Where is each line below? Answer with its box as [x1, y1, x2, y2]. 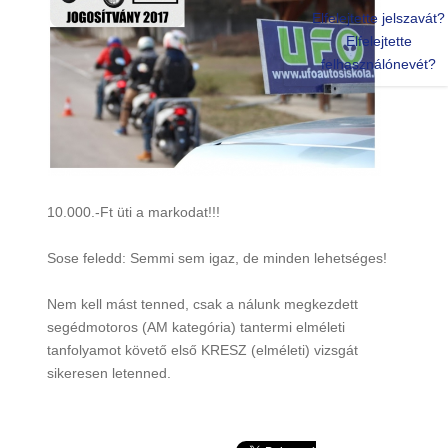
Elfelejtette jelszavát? [312, 10, 445, 26]
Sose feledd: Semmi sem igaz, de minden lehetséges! [46, 249, 387, 266]
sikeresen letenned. [46, 364, 171, 381]
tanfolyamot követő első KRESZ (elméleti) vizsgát [46, 341, 358, 358]
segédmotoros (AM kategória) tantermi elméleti [46, 318, 345, 335]
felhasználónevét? [321, 56, 436, 72]
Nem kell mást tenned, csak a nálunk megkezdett [46, 295, 358, 312]
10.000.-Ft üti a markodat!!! [46, 203, 220, 220]
